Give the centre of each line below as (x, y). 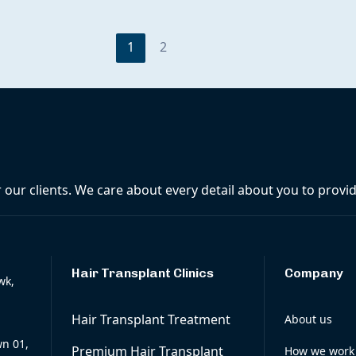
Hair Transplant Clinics (142, 273)
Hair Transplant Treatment (151, 319)
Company (314, 273)
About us (309, 319)
